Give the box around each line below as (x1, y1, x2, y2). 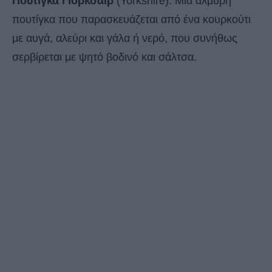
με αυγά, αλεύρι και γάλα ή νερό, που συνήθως (12, 32, 237, 45)
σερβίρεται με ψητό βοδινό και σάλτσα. (12, 51, 197, 64)
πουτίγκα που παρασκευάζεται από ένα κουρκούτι (12, 13, 251, 26)
